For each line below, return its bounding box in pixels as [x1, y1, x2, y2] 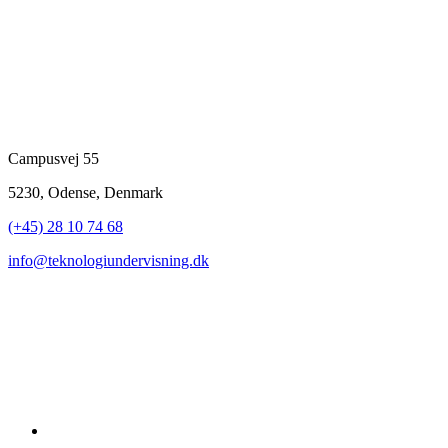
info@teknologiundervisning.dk [8, 252, 209, 270]
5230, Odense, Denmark [8, 184, 163, 202]
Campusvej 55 [8, 150, 99, 168]
